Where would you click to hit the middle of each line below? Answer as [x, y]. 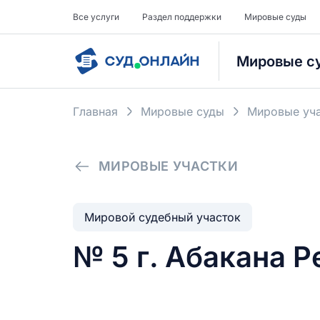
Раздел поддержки [182, 17]
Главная [95, 111]
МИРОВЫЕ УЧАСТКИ [168, 166]
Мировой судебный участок [162, 217]
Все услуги [96, 17]
